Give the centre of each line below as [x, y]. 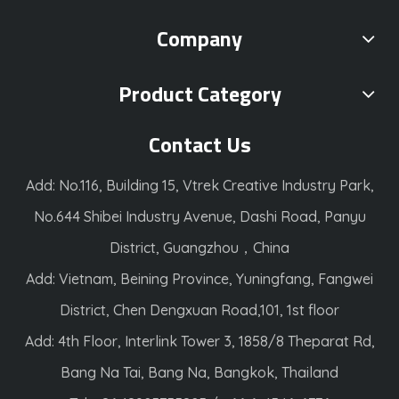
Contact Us [199, 144]
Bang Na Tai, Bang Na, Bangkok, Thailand [199, 372]
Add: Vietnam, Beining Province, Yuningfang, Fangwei [199, 279]
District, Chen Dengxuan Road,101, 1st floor [199, 310]
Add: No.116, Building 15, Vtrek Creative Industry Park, [199, 185]
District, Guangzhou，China [199, 248]
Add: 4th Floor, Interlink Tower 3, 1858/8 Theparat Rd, [199, 341]
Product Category [199, 94]
